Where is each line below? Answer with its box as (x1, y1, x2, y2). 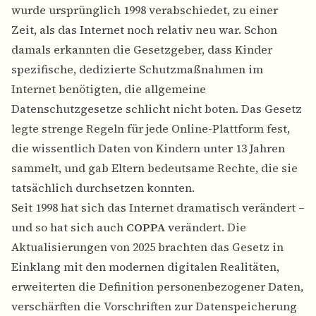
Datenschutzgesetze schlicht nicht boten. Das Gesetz (11, 101, 302, 117)
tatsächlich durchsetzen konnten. (11, 180, 195, 196)
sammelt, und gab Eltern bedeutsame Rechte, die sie (11, 160, 298, 176)
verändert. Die (165, 219, 246, 236)
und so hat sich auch (11, 219, 126, 236)
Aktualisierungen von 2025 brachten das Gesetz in (11, 239, 284, 255)
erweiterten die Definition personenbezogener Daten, (11, 279, 303, 295)
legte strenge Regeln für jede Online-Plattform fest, (11, 121, 290, 137)
